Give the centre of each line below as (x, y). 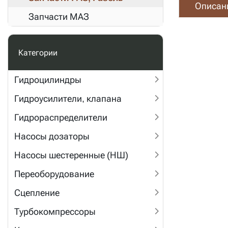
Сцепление (37, 193)
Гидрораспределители (61, 117)
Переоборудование (54, 174)
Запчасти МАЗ (59, 17)
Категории (38, 52)
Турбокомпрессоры (55, 211)
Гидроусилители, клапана (68, 98)
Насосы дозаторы (52, 136)
